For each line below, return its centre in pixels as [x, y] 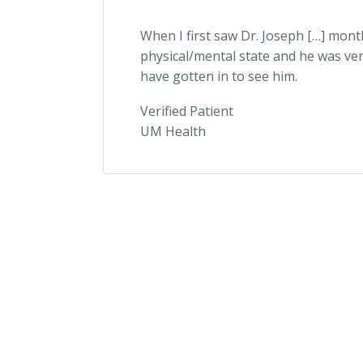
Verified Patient [187, 111]
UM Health [173, 131]
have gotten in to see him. [219, 76]
